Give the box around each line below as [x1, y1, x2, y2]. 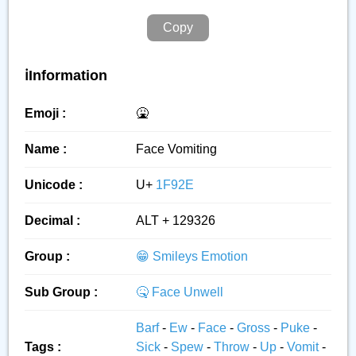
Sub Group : [25, 285, 98, 299]
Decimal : [25, 214, 80, 227]
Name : [25, 142, 67, 156]
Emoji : [25, 106, 66, 120]
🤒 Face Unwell [136, 285, 223, 299]
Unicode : [25, 178, 83, 192]
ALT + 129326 [136, 214, 215, 227]
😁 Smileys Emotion [136, 250, 248, 263]
